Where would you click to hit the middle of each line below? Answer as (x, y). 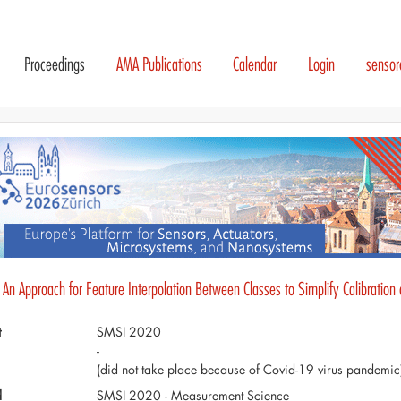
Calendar (255, 64)
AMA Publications (159, 64)
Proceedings (54, 64)
